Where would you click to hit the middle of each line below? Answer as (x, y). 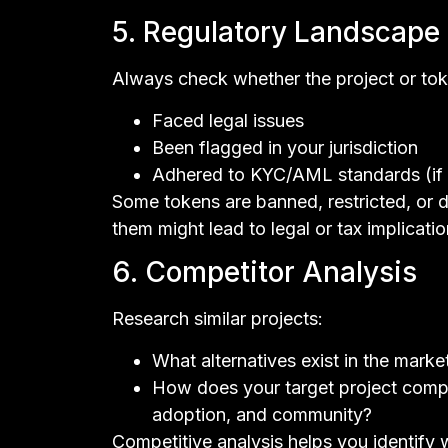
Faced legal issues (228, 120)
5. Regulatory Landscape (276, 32)
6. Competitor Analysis (264, 272)
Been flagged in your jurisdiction (285, 147)
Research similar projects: (217, 319)
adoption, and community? (262, 414)
